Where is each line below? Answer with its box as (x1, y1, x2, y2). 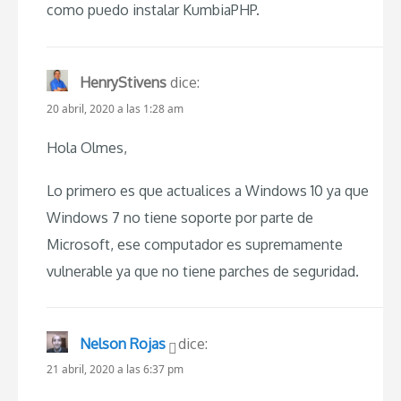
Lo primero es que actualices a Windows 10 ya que (47, 181, 369, 200)
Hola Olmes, (47, 138, 127, 157)
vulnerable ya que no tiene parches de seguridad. (47, 261, 359, 280)
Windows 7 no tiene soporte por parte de (47, 208, 313, 226)
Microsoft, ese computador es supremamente (47, 235, 343, 253)
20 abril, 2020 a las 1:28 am (47, 100, 183, 116)
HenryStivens (79, 73, 166, 92)
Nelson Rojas (79, 334, 166, 353)
